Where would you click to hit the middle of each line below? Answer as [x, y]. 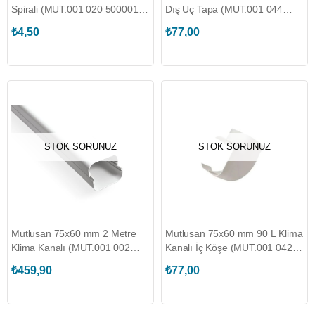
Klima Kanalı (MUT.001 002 [71, 247]
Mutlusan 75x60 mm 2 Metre [74, 233]
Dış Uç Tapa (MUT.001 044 [224, 9]
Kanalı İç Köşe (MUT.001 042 [229, 247]
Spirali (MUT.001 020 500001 [75, 9]
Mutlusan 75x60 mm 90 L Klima [234, 233]
